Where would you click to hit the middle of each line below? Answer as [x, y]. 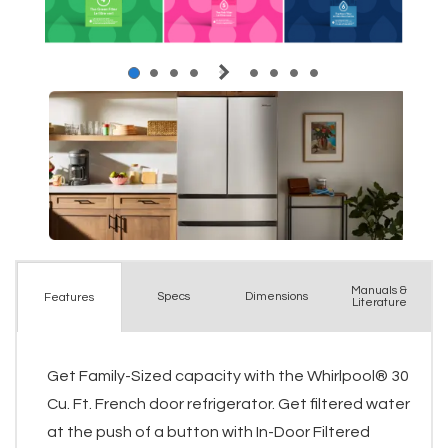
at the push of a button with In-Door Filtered [208, 432]
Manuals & [379, 291]
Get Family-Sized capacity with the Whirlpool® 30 [228, 376]
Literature [379, 303]
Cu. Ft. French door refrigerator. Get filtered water [228, 404]
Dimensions [276, 297]
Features [69, 297]
